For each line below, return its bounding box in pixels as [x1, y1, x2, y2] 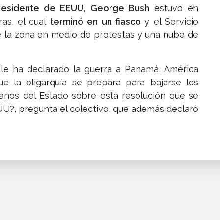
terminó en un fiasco [50, 16, 145, 27]
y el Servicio [144, 16, 198, 27]
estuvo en [149, 3, 199, 14]
